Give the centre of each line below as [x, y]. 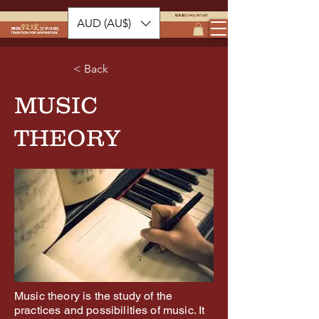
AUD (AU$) [104, 23]
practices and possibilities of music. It [110, 310]
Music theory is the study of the [94, 296]
